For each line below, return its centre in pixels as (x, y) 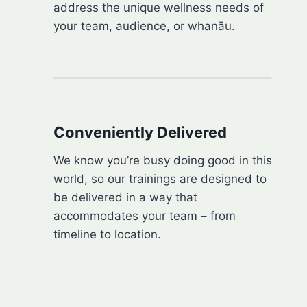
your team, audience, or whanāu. (144, 26)
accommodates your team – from (144, 216)
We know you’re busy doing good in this (162, 161)
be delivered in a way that (125, 198)
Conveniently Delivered (140, 133)
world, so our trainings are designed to (160, 179)
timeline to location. (107, 235)
